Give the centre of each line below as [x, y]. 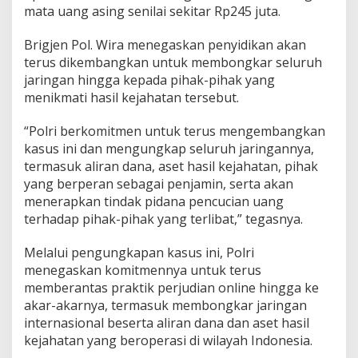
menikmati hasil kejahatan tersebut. [131, 97]
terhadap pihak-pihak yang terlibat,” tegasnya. [163, 219]
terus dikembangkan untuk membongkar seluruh [173, 62]
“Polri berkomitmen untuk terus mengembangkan [175, 131]
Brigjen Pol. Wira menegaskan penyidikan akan [165, 44]
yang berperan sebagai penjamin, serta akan [159, 183]
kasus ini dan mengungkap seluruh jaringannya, [169, 148]
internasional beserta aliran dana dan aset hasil [167, 322]
